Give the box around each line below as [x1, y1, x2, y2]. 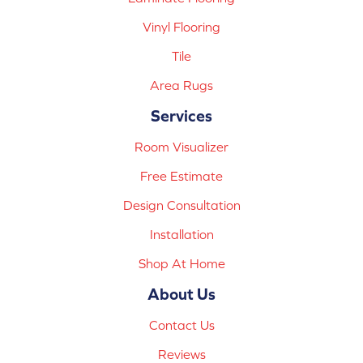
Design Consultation [122, 197, 241, 212]
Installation [149, 226, 214, 241]
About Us [147, 284, 216, 303]
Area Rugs [150, 77, 213, 92]
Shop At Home [138, 255, 225, 271]
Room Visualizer [135, 139, 228, 154]
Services [151, 105, 212, 125]
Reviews [157, 346, 206, 361]
